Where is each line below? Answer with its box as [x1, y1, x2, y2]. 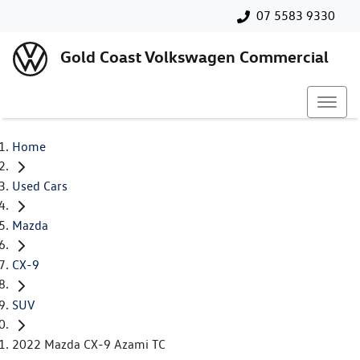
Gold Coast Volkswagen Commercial [60, 47, 329, 67]
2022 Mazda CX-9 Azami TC [12, 336, 166, 352]
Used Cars [12, 178, 67, 194]
